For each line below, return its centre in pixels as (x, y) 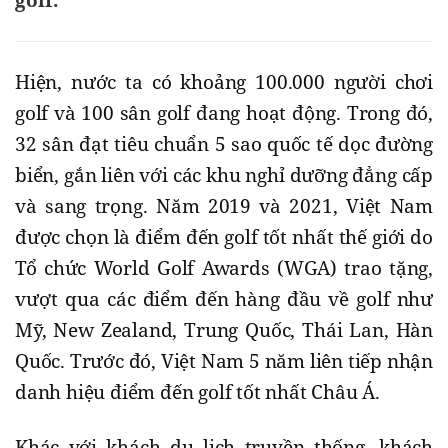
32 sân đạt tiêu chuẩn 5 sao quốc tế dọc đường (224, 143)
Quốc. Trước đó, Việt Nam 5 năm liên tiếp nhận (224, 360)
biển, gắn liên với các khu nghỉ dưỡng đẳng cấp (224, 174)
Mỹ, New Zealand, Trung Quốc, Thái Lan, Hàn (224, 329)
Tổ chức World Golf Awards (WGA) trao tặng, (224, 267)
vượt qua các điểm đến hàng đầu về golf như (224, 298)
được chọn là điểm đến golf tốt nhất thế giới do (224, 236)
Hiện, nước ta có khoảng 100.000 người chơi (224, 81)
